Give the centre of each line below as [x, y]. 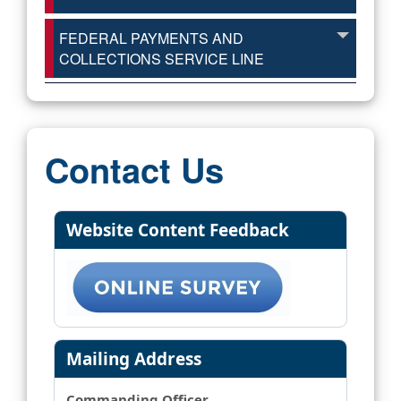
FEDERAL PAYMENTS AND [151, 38]
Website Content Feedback [177, 230]
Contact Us [134, 170]
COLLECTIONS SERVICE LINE [162, 59]
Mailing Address [133, 358]
